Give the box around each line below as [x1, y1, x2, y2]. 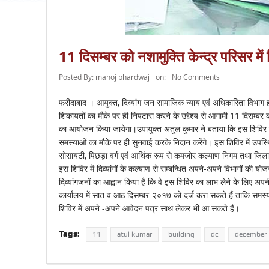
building [168, 230, 195, 239]
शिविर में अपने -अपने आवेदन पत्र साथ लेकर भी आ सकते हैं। [58, 202, 240, 214]
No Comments [171, 72, 220, 82]
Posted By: [58, 72, 95, 82]
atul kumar [116, 230, 152, 239]
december [234, 230, 267, 239]
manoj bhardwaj [95, 72, 150, 82]
